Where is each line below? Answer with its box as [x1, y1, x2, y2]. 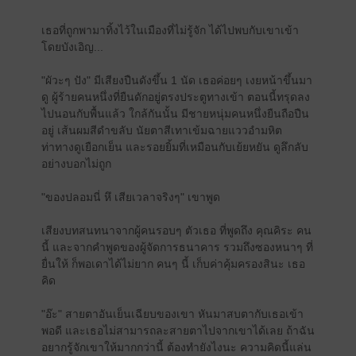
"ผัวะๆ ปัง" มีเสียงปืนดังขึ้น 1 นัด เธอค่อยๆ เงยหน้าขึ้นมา [41, 74, 312, 87]
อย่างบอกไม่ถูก [41, 157, 111, 170]
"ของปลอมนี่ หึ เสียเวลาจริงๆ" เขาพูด [41, 191, 220, 203]
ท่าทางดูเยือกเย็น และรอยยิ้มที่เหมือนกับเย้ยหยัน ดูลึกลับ [41, 141, 308, 153]
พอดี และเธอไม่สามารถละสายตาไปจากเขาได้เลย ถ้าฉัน [41, 324, 315, 337]
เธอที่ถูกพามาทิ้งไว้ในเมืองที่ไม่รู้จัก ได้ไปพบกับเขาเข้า [41, 24, 299, 37]
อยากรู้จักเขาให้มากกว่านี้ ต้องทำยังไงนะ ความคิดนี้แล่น [41, 341, 311, 354]
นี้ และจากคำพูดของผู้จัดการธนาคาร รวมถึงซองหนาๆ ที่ [41, 241, 313, 253]
